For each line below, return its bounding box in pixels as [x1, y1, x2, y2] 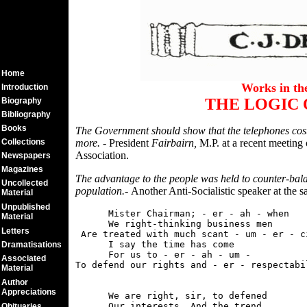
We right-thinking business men [75, 219, 273, 229]
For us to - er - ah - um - [75, 249, 251, 260]
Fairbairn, [149, 137, 199, 149]
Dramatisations [1, 240, 62, 249]
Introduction [1, 82, 48, 92]
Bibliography [1, 110, 51, 119]
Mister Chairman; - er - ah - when [75, 208, 289, 219]
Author [1, 278, 28, 287]
